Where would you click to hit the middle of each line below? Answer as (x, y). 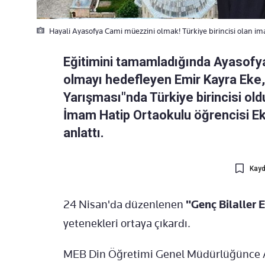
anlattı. (84, 133)
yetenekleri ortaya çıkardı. (127, 224)
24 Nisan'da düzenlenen (123, 205)
